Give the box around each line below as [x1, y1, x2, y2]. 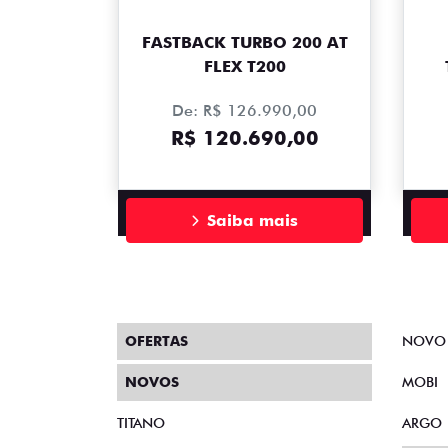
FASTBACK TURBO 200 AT [141, 33, 348, 53]
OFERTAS [125, 333, 188, 350]
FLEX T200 [203, 57, 286, 77]
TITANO [117, 415, 165, 432]
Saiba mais [207, 210, 298, 230]
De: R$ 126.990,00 [172, 101, 317, 121]
